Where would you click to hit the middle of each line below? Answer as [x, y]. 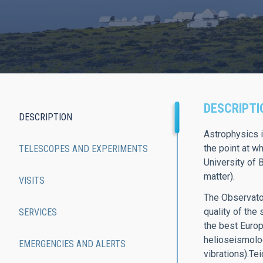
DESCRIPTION [45, 117]
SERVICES [38, 212]
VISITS [32, 181]
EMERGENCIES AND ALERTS [72, 244]
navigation [63, 160]
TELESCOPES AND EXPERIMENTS [83, 149]
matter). [219, 176]
